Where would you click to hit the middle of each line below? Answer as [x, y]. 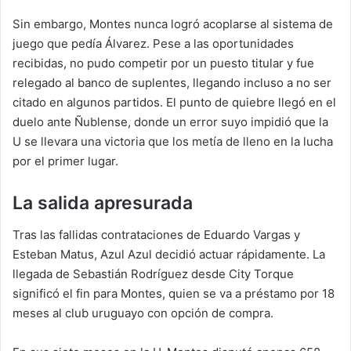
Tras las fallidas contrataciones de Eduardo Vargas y [156, 234]
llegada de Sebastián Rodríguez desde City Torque [153, 273]
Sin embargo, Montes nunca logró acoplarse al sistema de [173, 24]
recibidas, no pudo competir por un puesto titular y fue [163, 63]
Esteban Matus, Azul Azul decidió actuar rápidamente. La [169, 254]
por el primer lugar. [65, 161]
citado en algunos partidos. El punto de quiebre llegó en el [174, 103]
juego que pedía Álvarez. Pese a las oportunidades [153, 44]
